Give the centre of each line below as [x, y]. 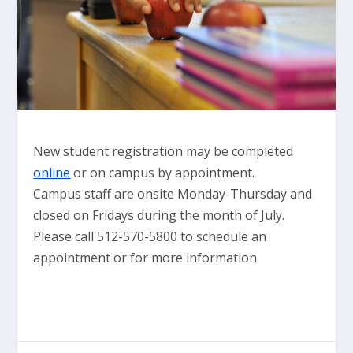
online [52, 173]
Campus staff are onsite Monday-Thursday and [173, 194]
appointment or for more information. [147, 258]
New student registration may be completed [163, 152]
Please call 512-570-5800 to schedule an [150, 237]
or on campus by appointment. [163, 173]
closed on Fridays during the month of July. [159, 216]
